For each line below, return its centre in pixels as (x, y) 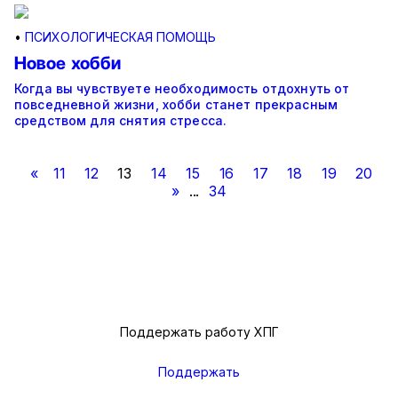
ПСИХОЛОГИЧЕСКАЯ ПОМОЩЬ (120, 37)
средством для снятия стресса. (121, 121)
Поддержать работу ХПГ (199, 332)
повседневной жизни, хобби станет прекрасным (176, 105)
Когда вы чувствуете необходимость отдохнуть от (182, 89)
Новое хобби (68, 64)
